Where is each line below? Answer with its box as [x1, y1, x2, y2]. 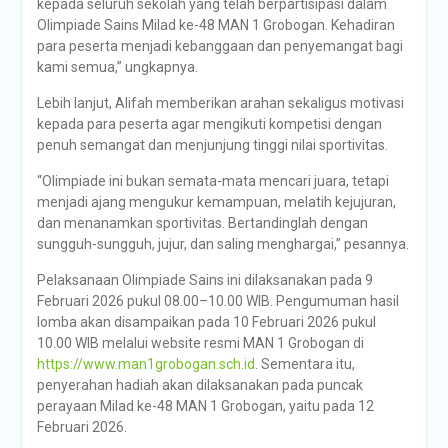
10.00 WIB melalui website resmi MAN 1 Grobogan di [36, 334, 364, 351]
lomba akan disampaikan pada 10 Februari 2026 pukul [36, 313, 376, 330]
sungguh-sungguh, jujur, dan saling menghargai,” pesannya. [36, 235, 409, 252]
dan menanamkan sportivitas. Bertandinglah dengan [36, 214, 368, 231]
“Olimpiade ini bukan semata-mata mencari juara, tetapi [36, 172, 389, 189]
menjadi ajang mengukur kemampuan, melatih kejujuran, [36, 193, 396, 210]
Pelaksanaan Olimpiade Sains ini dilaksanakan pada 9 [36, 271, 373, 288]
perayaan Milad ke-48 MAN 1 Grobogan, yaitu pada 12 [36, 397, 374, 414]
